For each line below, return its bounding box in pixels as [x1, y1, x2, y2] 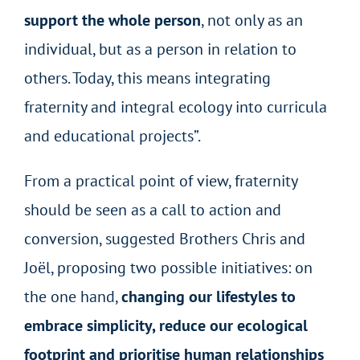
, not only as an [200, 9, 303, 31]
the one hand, [23, 285, 121, 307]
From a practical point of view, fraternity [23, 170, 297, 191]
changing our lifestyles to [121, 285, 296, 307]
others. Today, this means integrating [23, 67, 271, 88]
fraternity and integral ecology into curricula [23, 96, 327, 117]
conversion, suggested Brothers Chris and [23, 227, 305, 249]
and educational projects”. [23, 125, 201, 146]
